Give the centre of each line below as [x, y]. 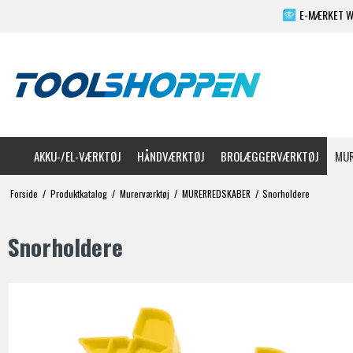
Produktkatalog [78, 194]
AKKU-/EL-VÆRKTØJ [77, 156]
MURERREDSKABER [216, 194]
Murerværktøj [144, 194]
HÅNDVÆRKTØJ [171, 156]
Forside [24, 194]
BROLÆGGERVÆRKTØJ [269, 156]
